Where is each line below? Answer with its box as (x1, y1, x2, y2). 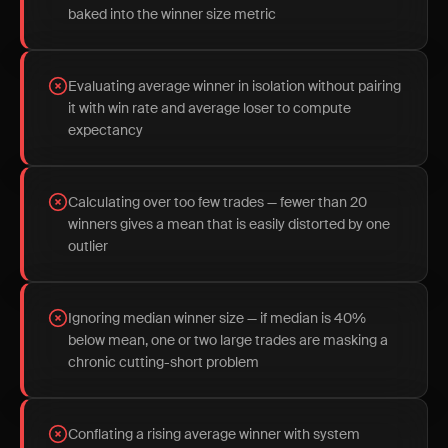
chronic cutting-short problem (68, 353, 259, 371)
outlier (68, 237, 108, 255)
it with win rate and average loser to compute (68, 99, 351, 117)
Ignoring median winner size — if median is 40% (68, 309, 366, 327)
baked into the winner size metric (68, 5, 276, 23)
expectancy (68, 121, 143, 139)
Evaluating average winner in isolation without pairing (68, 77, 401, 95)
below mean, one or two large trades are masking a (68, 331, 388, 349)
